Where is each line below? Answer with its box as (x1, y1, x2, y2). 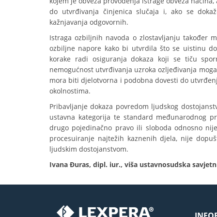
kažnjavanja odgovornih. (49, 17, 128, 27)
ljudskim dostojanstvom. (49, 144, 128, 154)
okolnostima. (49, 86, 91, 95)
